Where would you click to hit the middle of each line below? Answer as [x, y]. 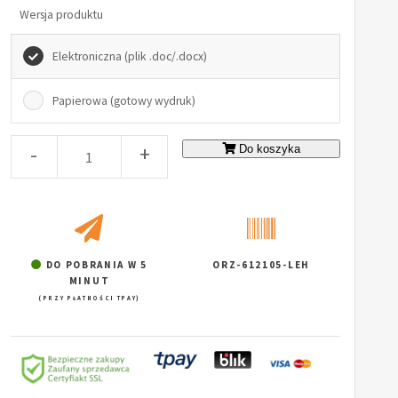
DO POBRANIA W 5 [95, 264]
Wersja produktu [61, 14]
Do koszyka [270, 149]
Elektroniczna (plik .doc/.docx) [129, 56]
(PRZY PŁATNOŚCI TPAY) [89, 298]
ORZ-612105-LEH [261, 264]
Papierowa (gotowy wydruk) [123, 100]
